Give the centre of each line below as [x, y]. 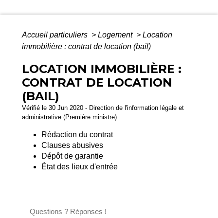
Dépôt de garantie [72, 156]
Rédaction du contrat [77, 134]
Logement [116, 35]
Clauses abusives [72, 145]
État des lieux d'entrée [80, 166]
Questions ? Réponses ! [68, 211]
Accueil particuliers [56, 35]
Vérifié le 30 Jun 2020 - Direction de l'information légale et [103, 108]
